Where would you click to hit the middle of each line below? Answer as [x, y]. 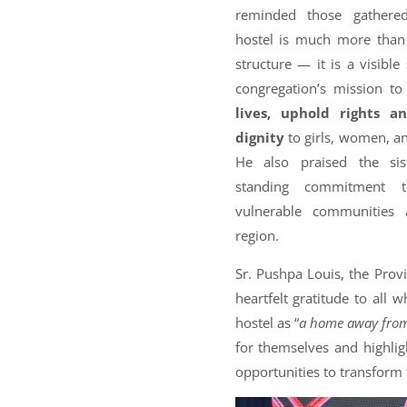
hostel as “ [267, 322]
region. [257, 236]
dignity [259, 138]
